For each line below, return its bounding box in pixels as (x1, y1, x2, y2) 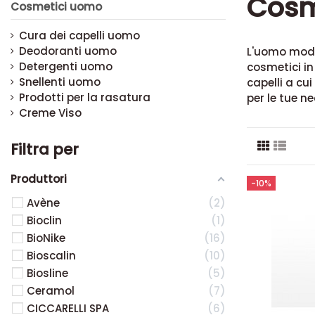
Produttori (11, 171, 67, 186)
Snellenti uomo (19, 74, 101, 89)
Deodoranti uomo (19, 43, 117, 58)
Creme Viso (19, 105, 82, 120)
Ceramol (27, 283, 75, 298)
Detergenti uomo (19, 58, 112, 74)
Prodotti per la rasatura (19, 89, 150, 105)
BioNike (27, 230, 65, 245)
